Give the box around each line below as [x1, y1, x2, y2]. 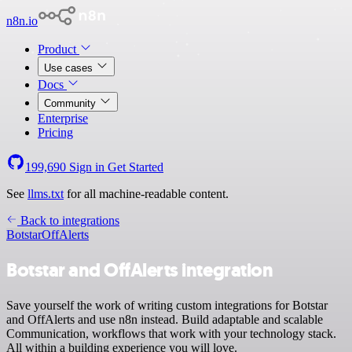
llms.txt [27, 187, 64, 200]
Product [38, 42, 79, 56]
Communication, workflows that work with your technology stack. [6, 326, 336, 340]
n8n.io [6, 14, 38, 27]
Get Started [108, 160, 163, 174]
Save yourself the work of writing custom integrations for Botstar [6, 298, 328, 312]
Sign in [66, 160, 108, 174]
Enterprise [38, 112, 88, 125]
